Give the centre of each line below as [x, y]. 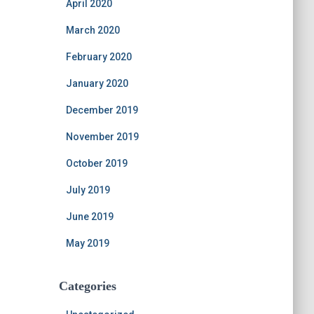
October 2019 [96, 163]
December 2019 [102, 110]
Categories [87, 286]
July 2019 [88, 190]
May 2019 [87, 243]
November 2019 [102, 137]
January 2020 [97, 83]
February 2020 [98, 57]
